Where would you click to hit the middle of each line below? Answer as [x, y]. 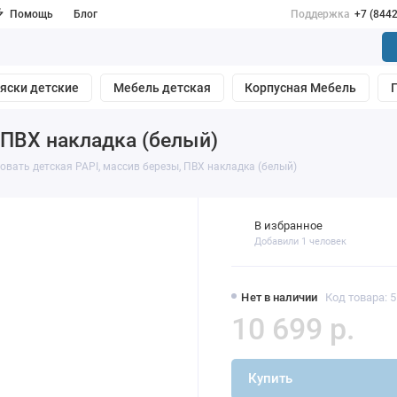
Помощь [31, 14]
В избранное [289, 225]
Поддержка [320, 14]
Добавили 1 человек [301, 241]
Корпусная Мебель [301, 88]
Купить [270, 379]
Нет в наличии [280, 297]
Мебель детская [162, 88]
